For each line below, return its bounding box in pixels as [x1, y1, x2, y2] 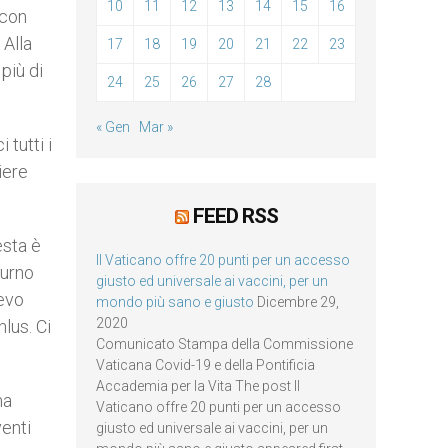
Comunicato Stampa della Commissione [96, 336, 353, 352]
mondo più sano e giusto [96, 294, 254, 310]
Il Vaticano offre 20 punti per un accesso [96, 252, 350, 268]
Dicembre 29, [257, 294, 339, 310]
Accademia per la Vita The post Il [96, 378, 300, 394]
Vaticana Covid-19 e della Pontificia [96, 357, 315, 373]
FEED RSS [192, 204, 278, 228]
